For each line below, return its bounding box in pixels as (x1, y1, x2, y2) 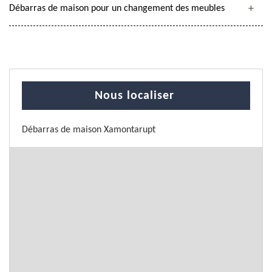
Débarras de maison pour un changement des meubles (9, 4, 225, 13)
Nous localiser (95, 90, 174, 102)
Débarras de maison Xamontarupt (22, 125, 155, 135)
